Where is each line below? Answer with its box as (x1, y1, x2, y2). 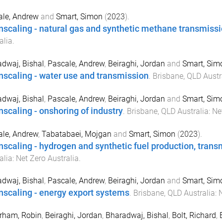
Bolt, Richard (171, 211, 216, 221)
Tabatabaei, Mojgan (41, 129, 111, 139)
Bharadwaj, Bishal (105, 211, 168, 221)
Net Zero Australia (15, 153, 79, 163)
